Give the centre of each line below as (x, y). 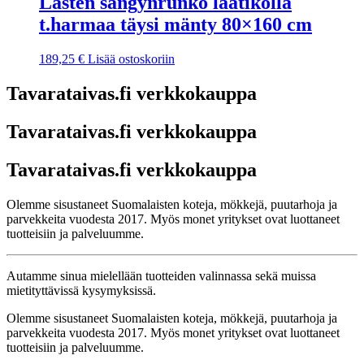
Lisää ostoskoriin (131, 59)
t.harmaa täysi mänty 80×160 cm (175, 25)
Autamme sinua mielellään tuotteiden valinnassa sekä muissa (161, 275)
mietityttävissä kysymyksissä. (81, 290)
